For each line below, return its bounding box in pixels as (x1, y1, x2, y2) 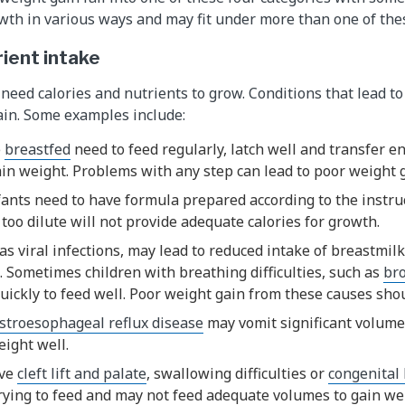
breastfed (5, 139, 71, 160)
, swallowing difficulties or (146, 363, 328, 384)
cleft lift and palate (17, 363, 146, 384)
